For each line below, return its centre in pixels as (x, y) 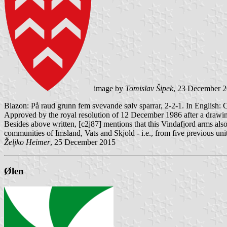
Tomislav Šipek (149, 89)
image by (108, 89)
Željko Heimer (27, 142)
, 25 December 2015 (83, 142)
